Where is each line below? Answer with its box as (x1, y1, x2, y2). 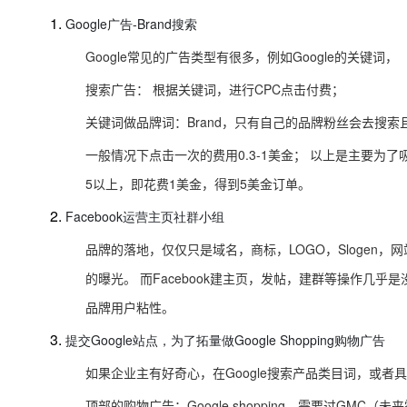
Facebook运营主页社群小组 (65, 207, 224, 225)
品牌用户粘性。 (85, 298, 175, 316)
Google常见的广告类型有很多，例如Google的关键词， (85, 47, 399, 65)
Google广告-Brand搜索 (65, 15, 197, 33)
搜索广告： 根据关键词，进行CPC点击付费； (85, 80, 345, 98)
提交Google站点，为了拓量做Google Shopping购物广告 (65, 331, 385, 349)
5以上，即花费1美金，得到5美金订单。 (85, 174, 312, 193)
